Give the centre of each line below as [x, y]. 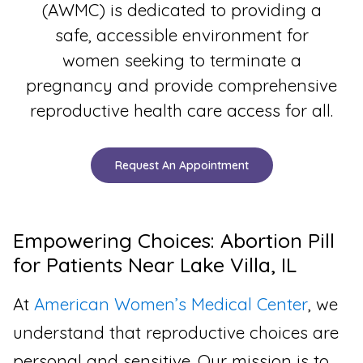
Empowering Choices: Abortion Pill [174, 241]
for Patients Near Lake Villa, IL [155, 265]
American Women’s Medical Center [171, 304]
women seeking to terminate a [181, 60]
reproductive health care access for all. [181, 110]
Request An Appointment [181, 166]
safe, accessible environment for [181, 34]
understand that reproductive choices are [176, 333]
